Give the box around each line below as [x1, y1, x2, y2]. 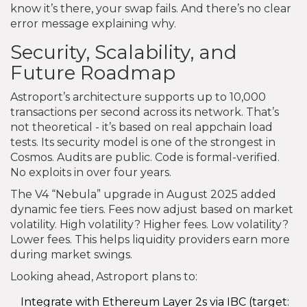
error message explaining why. [10, 16, 176, 30]
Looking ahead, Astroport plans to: [10, 269, 197, 283]
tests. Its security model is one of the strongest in [10, 135, 275, 149]
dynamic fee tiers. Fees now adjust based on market [10, 202, 293, 216]
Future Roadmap [10, 60, 175, 84]
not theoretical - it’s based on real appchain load [10, 120, 273, 134]
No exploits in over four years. [10, 165, 171, 179]
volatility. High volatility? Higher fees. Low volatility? [10, 217, 288, 231]
